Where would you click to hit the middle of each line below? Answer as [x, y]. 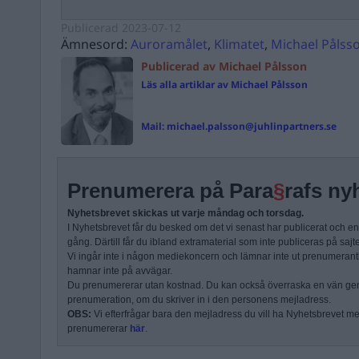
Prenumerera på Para [170, 191]
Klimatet [239, 44]
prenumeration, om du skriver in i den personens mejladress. [199, 300]
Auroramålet [169, 44]
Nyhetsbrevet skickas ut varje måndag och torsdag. [186, 214]
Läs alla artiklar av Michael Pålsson [224, 85]
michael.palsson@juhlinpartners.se [252, 127]
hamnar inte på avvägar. [120, 271]
